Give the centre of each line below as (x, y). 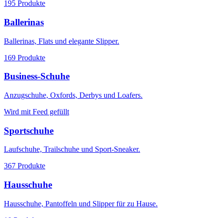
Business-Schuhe (37, 76)
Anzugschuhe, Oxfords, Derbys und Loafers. (73, 95)
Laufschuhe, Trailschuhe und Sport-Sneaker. (72, 149)
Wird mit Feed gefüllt (36, 111)
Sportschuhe (29, 130)
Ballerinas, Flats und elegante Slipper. (62, 41)
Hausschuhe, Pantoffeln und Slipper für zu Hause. (81, 203)
